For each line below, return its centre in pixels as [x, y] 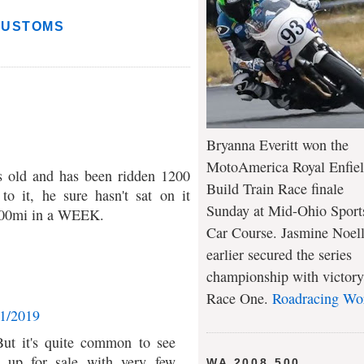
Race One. [239, 299]
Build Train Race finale [275, 189]
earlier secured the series [279, 255]
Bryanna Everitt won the [277, 145]
